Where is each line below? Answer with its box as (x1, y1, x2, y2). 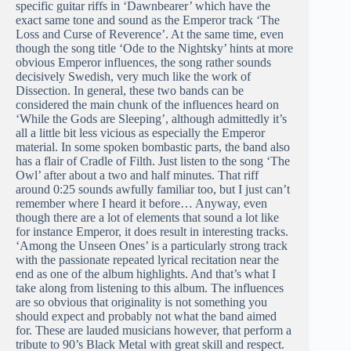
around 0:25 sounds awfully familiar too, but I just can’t (16, 183, 290, 197)
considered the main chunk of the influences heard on (16, 98, 279, 112)
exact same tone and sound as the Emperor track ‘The (16, 13, 280, 27)
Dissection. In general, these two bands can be (16, 84, 244, 98)
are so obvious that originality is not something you (16, 295, 267, 309)
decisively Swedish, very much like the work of (16, 70, 251, 84)
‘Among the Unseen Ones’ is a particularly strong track (16, 239, 288, 253)
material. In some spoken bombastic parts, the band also (16, 140, 290, 154)
